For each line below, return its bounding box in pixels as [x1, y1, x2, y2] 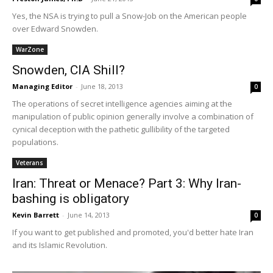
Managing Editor [12, 81, 73, 91]
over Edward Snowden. [12, 23, 98, 34]
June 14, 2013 [68, 210, 110, 219]
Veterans [16, 158, 43, 167]
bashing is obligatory [12, 191, 129, 206]
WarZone [16, 44, 44, 54]
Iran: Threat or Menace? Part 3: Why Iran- [12, 175, 241, 191]
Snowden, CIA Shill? [12, 62, 125, 77]
